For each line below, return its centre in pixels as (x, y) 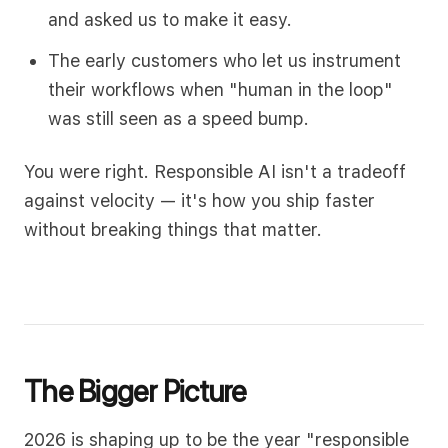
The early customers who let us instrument (224, 60)
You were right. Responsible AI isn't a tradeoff (215, 171)
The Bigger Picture (135, 391)
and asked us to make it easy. (170, 19)
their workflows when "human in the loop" (220, 89)
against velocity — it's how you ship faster (199, 200)
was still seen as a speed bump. (178, 118)
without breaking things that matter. (173, 229)
